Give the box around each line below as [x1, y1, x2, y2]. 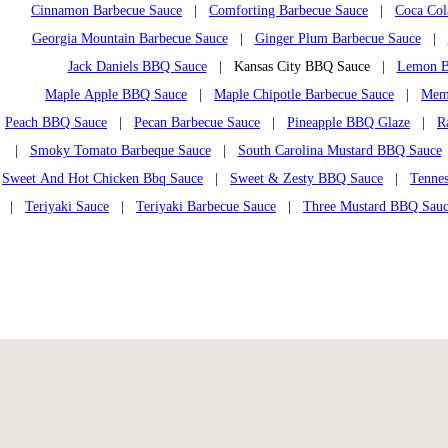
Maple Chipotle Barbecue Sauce [214, 87, 394, 102]
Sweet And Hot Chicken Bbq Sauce [2, 171, 203, 186]
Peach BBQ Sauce [5, 115, 107, 130]
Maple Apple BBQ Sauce [45, 87, 187, 102]
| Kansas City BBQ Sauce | [206, 59, 397, 74]
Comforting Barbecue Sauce [209, 3, 368, 18]
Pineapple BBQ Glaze [287, 115, 410, 130]
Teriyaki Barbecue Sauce [136, 199, 276, 214]
